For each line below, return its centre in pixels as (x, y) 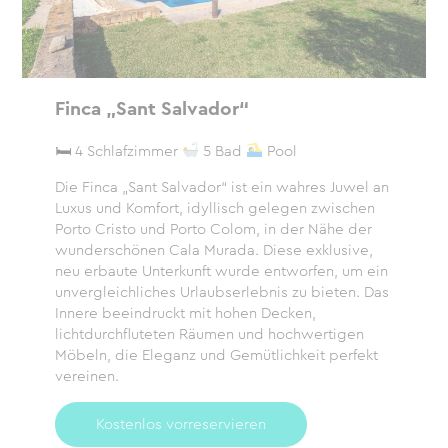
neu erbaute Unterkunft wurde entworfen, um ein (221, 270)
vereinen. (86, 375)
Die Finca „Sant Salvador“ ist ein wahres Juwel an (221, 186)
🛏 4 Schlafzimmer (118, 150)
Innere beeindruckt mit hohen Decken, (185, 312)
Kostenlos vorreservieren (180, 423)
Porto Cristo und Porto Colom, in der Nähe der (213, 228)
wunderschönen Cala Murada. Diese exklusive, (213, 249)
